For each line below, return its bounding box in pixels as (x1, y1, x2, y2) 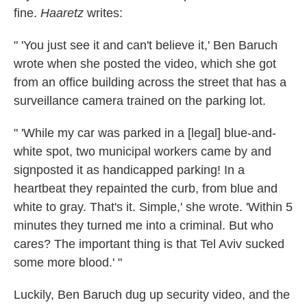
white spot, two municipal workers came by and (14, 144, 271, 158)
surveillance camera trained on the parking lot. (14, 93, 266, 108)
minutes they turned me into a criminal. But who (14, 218, 273, 232)
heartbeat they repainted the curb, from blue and (14, 181, 278, 195)
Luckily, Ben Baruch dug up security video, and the (14, 287, 290, 302)
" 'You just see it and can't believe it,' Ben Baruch (14, 38, 278, 52)
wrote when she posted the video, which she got (14, 56, 276, 71)
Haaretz (40, 5, 84, 20)
